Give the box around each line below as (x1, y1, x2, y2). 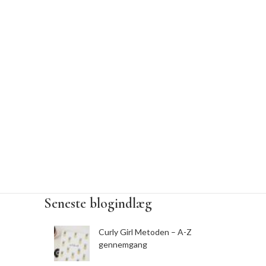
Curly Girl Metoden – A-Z (99, 227, 192, 237)
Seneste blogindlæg (44, 195, 152, 212)
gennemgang (99, 239, 147, 249)
